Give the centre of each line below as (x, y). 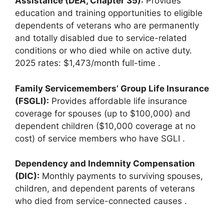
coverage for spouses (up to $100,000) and (103, 113)
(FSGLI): (32, 101)
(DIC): (27, 176)
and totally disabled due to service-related (101, 38)
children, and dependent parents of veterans (105, 188)
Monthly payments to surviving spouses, (121, 176)
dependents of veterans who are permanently (107, 25)
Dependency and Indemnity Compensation (105, 163)
